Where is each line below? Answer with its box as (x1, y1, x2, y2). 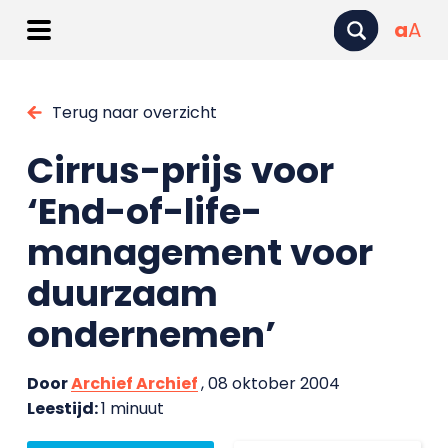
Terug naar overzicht (51, 101, 217, 124)
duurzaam (26, 268, 218, 319)
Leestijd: (26, 397, 101, 420)
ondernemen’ (26, 309, 276, 360)
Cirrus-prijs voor (26, 145, 334, 196)
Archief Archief (70, 372, 198, 395)
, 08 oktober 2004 (200, 372, 340, 395)
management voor (26, 227, 373, 278)
